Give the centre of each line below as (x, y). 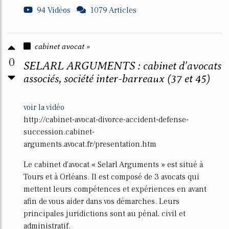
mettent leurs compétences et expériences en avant (115, 189)
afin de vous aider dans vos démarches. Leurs (101, 201)
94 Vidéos (54, 10)
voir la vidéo (44, 107)
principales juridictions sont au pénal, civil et (105, 214)
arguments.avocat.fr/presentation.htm (90, 144)
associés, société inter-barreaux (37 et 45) (117, 78)
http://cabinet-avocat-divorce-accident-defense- (106, 120)
